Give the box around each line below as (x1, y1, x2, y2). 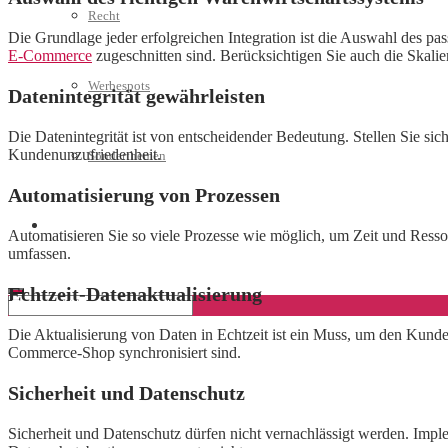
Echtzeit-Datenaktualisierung (8, 283, 262, 306)
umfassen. (8, 245, 71, 263)
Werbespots (88, 78, 150, 93)
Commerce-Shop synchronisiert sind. (8, 344, 241, 362)
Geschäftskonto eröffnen (48, 218, 180, 233)
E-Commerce (8, 47, 92, 65)
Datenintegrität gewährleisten (8, 85, 265, 108)
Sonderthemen (88, 148, 166, 163)
